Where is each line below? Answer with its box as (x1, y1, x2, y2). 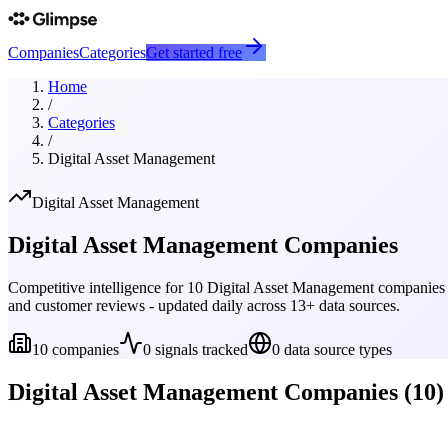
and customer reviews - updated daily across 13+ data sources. (8, 296, 400, 314)
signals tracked (151, 340, 248, 358)
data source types (280, 340, 392, 358)
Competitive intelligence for (8, 278, 187, 296)
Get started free (146, 44, 242, 61)
